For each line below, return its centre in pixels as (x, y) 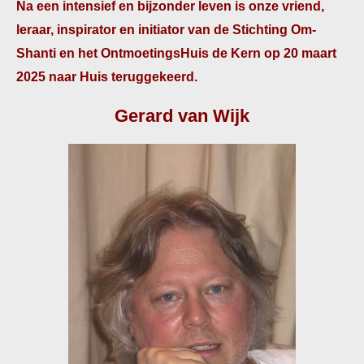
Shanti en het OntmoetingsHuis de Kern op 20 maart (176, 53)
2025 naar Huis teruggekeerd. (107, 77)
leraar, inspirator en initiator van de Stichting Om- (166, 30)
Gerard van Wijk (182, 116)
